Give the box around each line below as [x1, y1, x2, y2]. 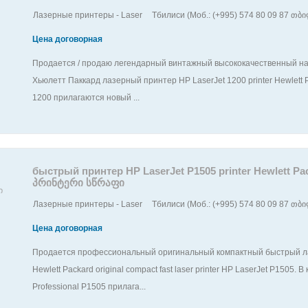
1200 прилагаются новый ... [32, 93, 140, 102]
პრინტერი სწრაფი [32, 177, 125, 188]
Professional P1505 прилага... [32, 282, 146, 291]
